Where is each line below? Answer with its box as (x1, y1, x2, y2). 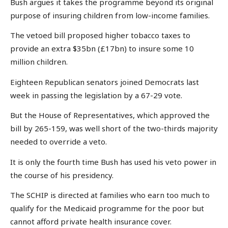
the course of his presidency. (10, 169, 113, 180)
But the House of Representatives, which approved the (10, 110, 210, 121)
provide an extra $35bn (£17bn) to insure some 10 (10, 43, 194, 54)
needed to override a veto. (10, 136, 107, 147)
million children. (10, 56, 68, 67)
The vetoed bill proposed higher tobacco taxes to (10, 30, 190, 41)
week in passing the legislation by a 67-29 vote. (10, 90, 182, 100)
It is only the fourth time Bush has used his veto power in (10, 156, 216, 167)
